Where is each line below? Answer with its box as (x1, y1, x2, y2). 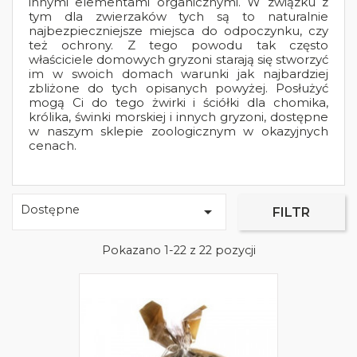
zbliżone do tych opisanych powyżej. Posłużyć (29, 80, 328, 96)
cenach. (29, 138, 76, 153)
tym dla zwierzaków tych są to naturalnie (29, 9, 328, 24)
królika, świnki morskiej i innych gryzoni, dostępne (29, 109, 328, 124)
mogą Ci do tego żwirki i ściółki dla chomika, (29, 95, 328, 110)
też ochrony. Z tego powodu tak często (29, 37, 328, 53)
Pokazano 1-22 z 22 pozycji (101, 243, 256, 257)
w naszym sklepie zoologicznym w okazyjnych (29, 124, 328, 139)
